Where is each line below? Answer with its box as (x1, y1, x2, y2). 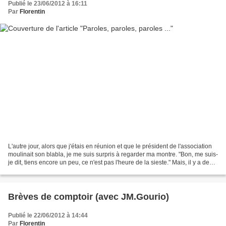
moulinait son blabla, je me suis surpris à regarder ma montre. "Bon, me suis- (8, 151, 218, 158)
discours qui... (8, 167, 46, 175)
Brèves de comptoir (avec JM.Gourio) (8, 192, 169, 202)
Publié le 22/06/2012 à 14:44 (8, 212, 88, 219)
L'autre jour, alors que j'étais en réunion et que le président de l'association (8, 143, 212, 150)
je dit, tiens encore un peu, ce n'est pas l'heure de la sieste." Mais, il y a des (8, 159, 212, 166)
